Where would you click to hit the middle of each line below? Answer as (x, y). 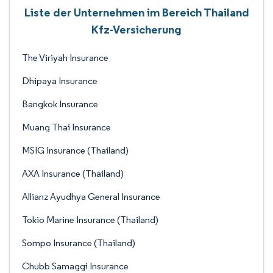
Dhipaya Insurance (60, 81)
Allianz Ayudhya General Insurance (91, 197)
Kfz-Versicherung (136, 29)
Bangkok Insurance (60, 104)
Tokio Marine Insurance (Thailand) (90, 220)
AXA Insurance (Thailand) (73, 173)
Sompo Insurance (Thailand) (79, 243)
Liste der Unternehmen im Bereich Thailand (136, 12)
